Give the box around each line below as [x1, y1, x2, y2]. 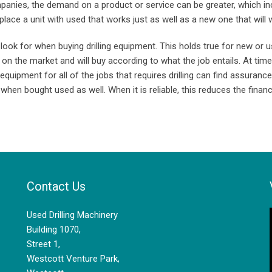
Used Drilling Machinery [27, 209, 118, 220]
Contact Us [27, 179, 86, 194]
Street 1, [27, 239, 60, 250]
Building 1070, [27, 224, 81, 235]
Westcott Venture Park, [27, 253, 120, 264]
